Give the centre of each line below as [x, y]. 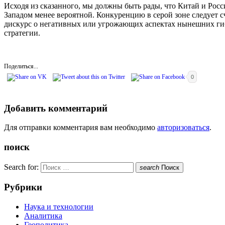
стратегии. [22, 33]
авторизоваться [183, 128]
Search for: [21, 167]
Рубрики [23, 187]
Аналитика [43, 216]
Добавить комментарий [56, 108]
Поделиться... [21, 66]
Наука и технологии [59, 207]
